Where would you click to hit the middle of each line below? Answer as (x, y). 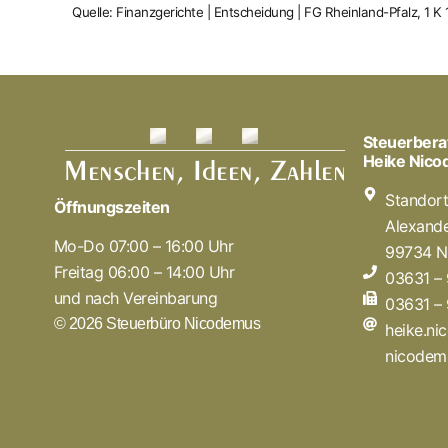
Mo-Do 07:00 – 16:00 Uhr (143, 245)
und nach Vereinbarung (135, 297)
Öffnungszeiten (111, 206)
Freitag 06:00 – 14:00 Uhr (144, 271)
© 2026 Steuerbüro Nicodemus (157, 323)
